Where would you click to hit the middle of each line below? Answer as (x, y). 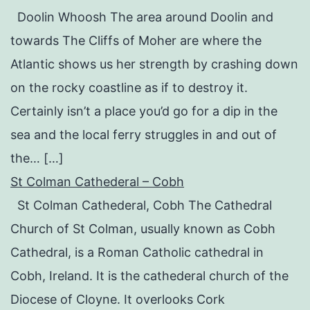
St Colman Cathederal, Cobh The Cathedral (141, 205)
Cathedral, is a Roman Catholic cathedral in (137, 252)
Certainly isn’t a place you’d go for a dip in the (144, 111)
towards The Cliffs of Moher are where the (136, 40)
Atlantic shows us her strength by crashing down (154, 64)
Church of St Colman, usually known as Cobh (143, 228)
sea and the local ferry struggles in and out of (144, 134)
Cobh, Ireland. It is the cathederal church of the (149, 275)
